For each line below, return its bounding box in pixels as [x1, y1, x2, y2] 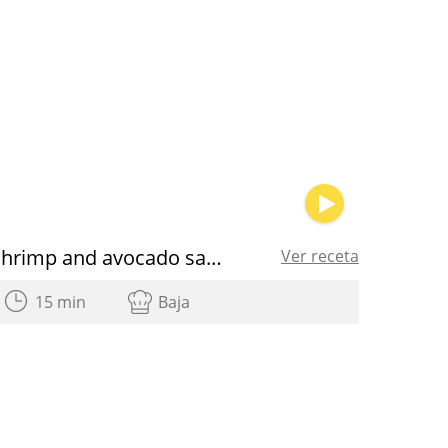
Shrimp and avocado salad [206, 243, 223, 271]
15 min [35, 290, 87, 313]
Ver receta [280, 244, 359, 267]
